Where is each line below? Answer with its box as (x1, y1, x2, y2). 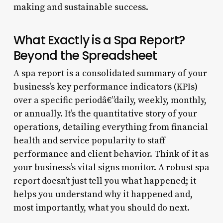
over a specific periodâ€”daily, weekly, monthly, (13, 94, 207, 106)
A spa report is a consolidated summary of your (13, 67, 207, 79)
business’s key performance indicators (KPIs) (13, 81, 198, 93)
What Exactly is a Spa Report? (13, 31, 185, 49)
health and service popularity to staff (13, 134, 165, 146)
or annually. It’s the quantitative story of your (13, 108, 197, 119)
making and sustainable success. (13, 1, 148, 13)
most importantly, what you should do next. (13, 202, 190, 214)
